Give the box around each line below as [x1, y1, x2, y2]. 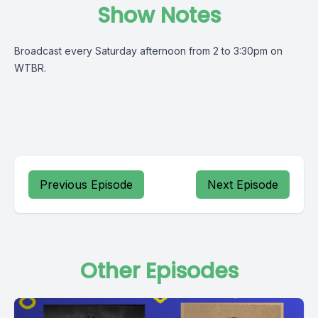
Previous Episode [40, 177, 133, 192]
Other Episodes [79, 256, 238, 286]
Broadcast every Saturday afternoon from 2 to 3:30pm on [14, 45, 283, 57]
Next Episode [207, 177, 278, 192]
